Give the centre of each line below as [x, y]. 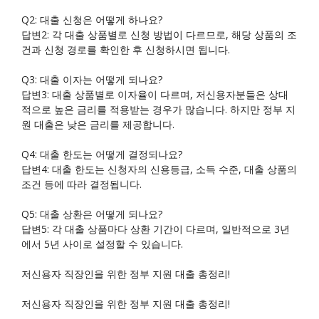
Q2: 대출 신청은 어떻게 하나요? [92, 20]
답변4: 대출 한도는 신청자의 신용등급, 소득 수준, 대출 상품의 [159, 169]
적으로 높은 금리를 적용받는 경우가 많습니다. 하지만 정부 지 [158, 110]
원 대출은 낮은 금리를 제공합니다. [98, 125]
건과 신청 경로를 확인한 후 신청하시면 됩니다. [126, 50]
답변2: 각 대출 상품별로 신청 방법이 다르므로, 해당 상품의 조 [159, 35]
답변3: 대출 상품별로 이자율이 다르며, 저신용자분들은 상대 [155, 95]
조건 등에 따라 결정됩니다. [82, 184]
